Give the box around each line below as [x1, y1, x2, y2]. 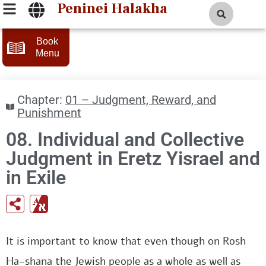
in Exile [6, 166, 66, 189]
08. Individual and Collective [6, 128, 244, 151]
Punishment [17, 106, 81, 120]
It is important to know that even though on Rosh [6, 234, 246, 248]
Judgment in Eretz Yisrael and [6, 147, 260, 170]
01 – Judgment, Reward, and [65, 93, 216, 107]
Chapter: [17, 93, 62, 107]
